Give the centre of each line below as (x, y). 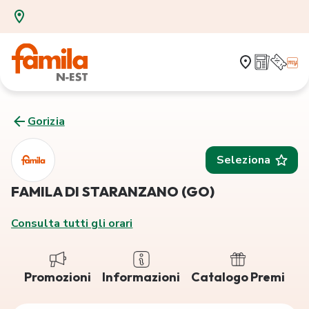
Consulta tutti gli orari (72, 223)
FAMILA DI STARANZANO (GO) (113, 191)
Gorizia (46, 121)
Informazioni (141, 277)
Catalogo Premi (238, 277)
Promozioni (58, 277)
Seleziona (243, 160)
